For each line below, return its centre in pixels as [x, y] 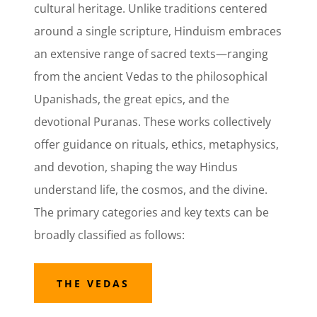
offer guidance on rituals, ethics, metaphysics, [156, 145]
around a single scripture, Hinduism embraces [158, 31]
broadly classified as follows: [112, 235]
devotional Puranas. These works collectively [152, 122]
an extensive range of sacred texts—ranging [151, 54]
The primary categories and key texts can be [151, 213]
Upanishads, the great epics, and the [132, 99]
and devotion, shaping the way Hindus [136, 167]
